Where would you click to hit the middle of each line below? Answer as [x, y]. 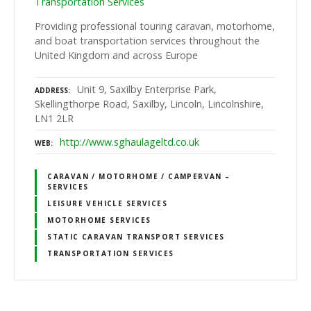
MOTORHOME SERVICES [99, 220]
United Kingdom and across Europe [116, 55]
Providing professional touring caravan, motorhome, [155, 26]
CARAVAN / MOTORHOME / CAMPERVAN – [139, 177]
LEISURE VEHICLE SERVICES [107, 204]
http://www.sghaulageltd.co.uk [129, 142]
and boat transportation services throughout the [147, 40]
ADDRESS [51, 91]
